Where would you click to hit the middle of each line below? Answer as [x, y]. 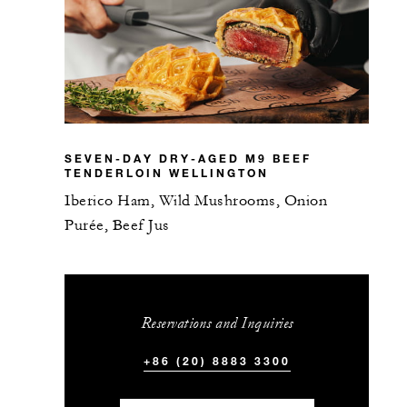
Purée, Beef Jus [117, 225]
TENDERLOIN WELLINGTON [167, 172]
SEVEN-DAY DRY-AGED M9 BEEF [189, 158]
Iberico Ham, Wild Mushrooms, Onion [196, 200]
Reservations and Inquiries [217, 323]
